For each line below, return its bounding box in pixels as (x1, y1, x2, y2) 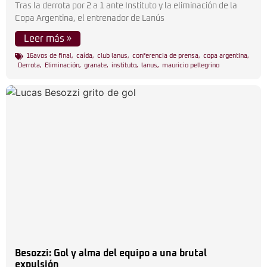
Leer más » (24, 34, 72, 44)
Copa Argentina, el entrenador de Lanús (15, 14, 164, 23)
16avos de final (26, 52, 72, 59)
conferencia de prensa (132, 52, 198, 59)
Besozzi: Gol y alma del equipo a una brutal (15, 249, 207, 258)
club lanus (97, 52, 128, 59)
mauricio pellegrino (162, 62, 219, 69)
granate (84, 62, 107, 69)
